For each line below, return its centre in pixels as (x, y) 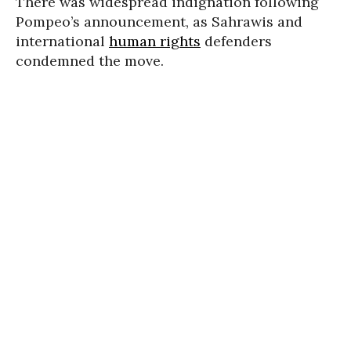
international (62, 41)
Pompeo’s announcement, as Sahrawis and (159, 22)
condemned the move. (90, 61)
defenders (236, 41)
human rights (155, 41)
